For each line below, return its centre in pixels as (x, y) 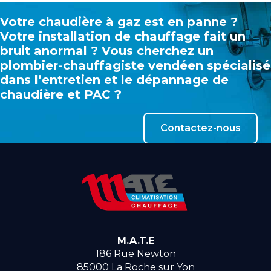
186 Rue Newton (135, 253)
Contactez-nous (201, 128)
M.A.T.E (135, 240)
